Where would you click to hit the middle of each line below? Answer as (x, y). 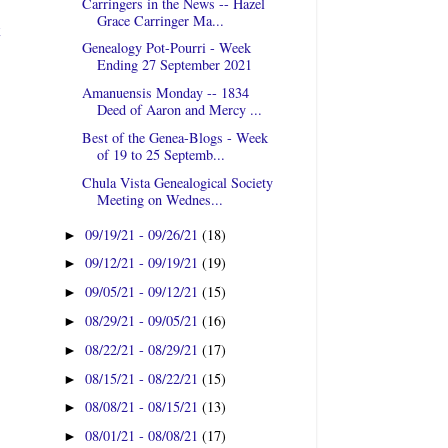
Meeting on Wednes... (159, 199)
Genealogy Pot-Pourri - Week (166, 48)
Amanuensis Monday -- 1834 (165, 93)
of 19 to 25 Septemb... (160, 154)
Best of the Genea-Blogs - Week (174, 137)
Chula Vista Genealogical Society (177, 182)
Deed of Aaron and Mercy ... (179, 110)
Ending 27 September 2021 (174, 65)
